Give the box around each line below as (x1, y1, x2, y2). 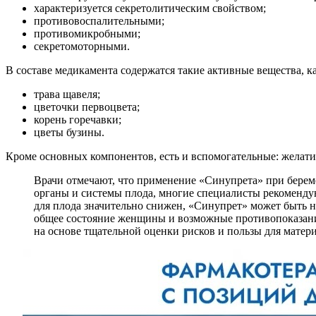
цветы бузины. (34, 126, 104, 138)
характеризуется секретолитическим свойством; (34, 1, 266, 14)
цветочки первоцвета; (34, 100, 140, 113)
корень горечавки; (34, 113, 121, 126)
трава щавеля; (34, 87, 100, 100)
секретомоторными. (34, 39, 130, 52)
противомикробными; (34, 27, 140, 39)
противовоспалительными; (34, 14, 164, 27)
